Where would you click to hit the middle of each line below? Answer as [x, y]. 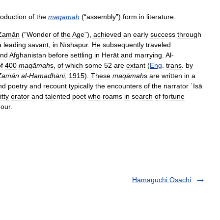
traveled [158, 45]
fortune [174, 96]
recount [55, 86]
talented [58, 96]
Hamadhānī [47, 76]
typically [81, 86]
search [142, 96]
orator [20, 96]
